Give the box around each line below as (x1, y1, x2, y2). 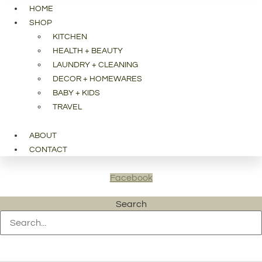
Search (115, 199, 147, 209)
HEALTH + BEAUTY (53, 47, 123, 56)
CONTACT (29, 146, 67, 154)
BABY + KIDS (53, 89, 100, 98)
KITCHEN (53, 33, 87, 42)
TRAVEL (53, 103, 82, 112)
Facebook (109, 173, 153, 183)
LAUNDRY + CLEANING (53, 61, 138, 70)
